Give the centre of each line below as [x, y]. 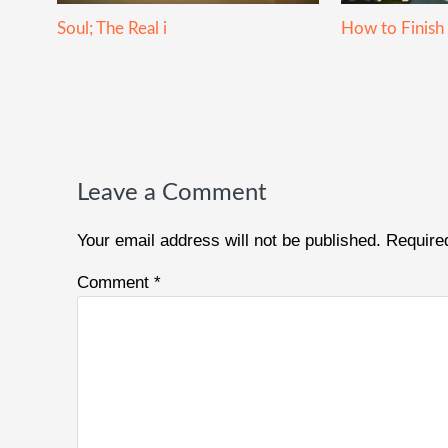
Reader [102, 155]
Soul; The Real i [112, 28]
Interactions [134, 191]
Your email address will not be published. [229, 240]
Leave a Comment [172, 192]
